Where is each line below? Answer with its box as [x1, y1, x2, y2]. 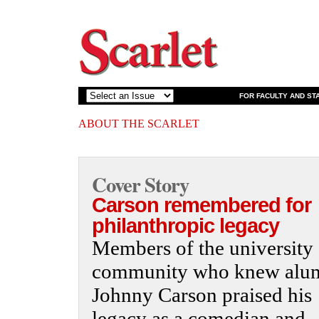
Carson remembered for [92, 194, 311, 216]
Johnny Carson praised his [92, 283, 312, 306]
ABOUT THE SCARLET [78, 117, 199, 130]
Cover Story [92, 169, 189, 199]
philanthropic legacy [92, 214, 279, 237]
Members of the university [92, 236, 313, 259]
